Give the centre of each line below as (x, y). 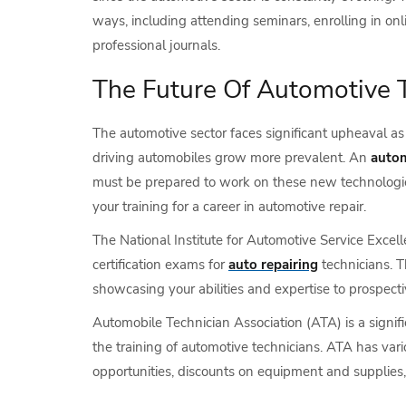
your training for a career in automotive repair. (229, 207)
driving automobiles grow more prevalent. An (232, 158)
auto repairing (273, 265)
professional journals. (156, 45)
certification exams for (160, 265)
